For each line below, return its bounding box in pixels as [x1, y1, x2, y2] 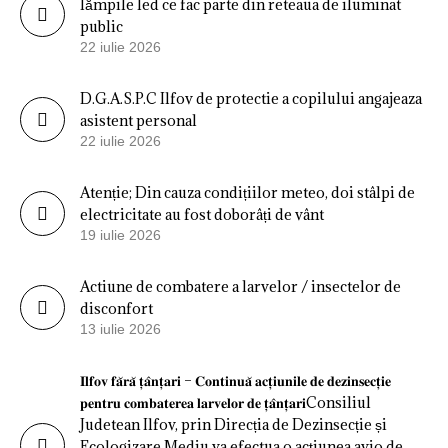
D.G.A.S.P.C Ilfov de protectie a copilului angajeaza [80, 88, 422, 108]
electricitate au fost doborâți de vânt [80, 204, 324, 224]
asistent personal [80, 110, 197, 130]
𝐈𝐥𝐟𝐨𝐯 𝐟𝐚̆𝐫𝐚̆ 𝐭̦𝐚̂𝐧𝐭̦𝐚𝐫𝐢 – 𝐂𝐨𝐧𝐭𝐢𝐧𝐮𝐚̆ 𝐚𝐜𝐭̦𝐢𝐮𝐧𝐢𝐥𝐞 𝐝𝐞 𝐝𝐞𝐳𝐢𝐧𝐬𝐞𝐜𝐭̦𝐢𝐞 [80, 370, 391, 390]
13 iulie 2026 [80, 320, 161, 337]
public [80, 16, 123, 36]
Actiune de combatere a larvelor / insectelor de [80, 276, 401, 296]
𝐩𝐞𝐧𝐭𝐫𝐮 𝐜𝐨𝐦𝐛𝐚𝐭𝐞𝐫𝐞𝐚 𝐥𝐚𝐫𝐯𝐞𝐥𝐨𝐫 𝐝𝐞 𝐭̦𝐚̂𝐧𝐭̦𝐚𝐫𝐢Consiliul [80, 392, 371, 412]
